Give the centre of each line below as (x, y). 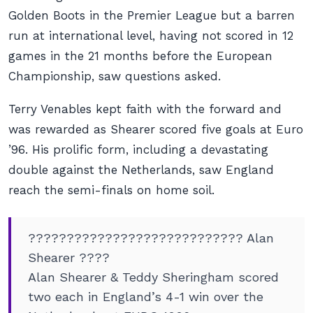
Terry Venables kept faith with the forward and (145, 109)
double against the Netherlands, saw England (141, 170)
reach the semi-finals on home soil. (111, 190)
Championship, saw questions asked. (115, 76)
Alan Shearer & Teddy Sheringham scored (153, 277)
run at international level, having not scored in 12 (151, 36)
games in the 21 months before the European (140, 56)
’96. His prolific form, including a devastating (138, 150)
